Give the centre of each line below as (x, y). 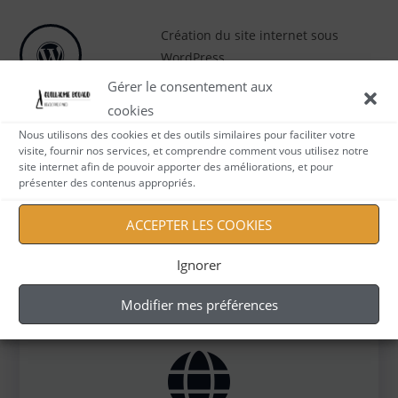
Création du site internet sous (250, 35)
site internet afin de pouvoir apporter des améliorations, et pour (176, 167)
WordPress (193, 57)
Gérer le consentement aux (190, 86)
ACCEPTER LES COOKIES (199, 224)
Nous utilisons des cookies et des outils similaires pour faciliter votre (187, 135)
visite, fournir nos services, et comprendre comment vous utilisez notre (194, 151)
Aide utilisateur (217, 157)
